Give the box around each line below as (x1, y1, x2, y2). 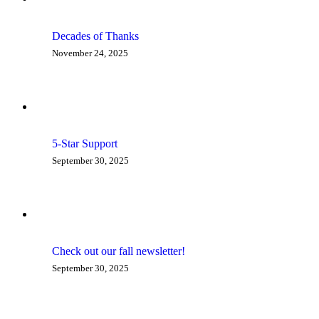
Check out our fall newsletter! (52, 245, 185, 258)
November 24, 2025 (52, 47, 128, 58)
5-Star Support (52, 137, 117, 150)
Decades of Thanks (52, 29, 139, 42)
